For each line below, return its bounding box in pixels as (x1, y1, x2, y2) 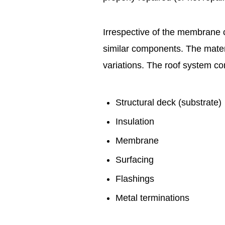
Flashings (115, 174, 154, 184)
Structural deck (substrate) (115, 97, 221, 108)
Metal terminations (115, 193, 189, 203)
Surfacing (115, 155, 154, 165)
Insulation (115, 117, 154, 127)
